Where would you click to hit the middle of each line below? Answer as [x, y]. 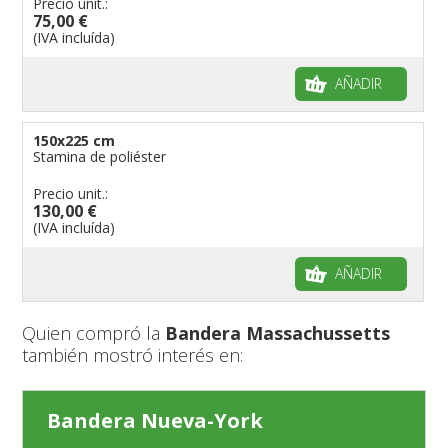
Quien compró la [94, 332]
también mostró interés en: [133, 354]
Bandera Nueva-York [155, 420]
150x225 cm [74, 140]
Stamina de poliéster [100, 156]
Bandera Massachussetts [278, 332]
